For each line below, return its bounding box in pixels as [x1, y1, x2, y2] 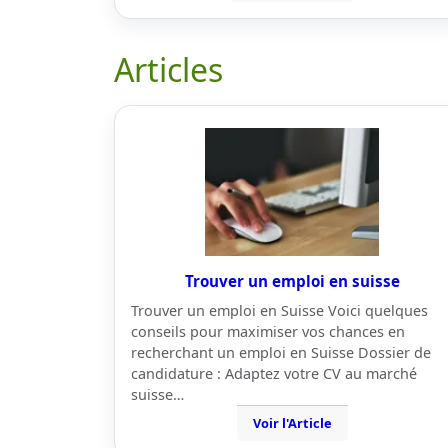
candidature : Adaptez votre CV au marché [131, 364, 417, 383]
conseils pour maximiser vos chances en [131, 322, 405, 341]
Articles [114, 48, 223, 91]
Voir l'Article [252, 414, 332, 432]
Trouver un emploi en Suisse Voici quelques [131, 301, 428, 320]
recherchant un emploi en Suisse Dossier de [131, 343, 431, 362]
